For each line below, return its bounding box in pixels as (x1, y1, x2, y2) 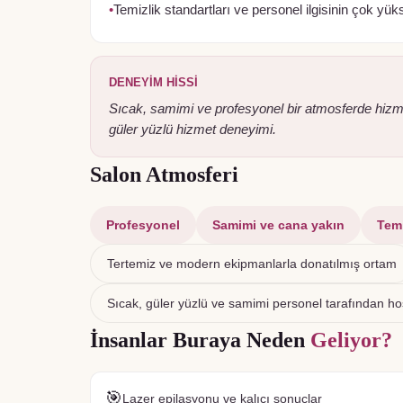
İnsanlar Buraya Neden (90, 328, 310, 352)
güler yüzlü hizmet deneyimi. (109, 122, 276, 137)
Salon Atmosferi (90, 163, 238, 186)
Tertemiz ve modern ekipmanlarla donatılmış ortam (107, 256, 397, 271)
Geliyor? (310, 328, 392, 352)
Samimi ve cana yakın (212, 218, 345, 232)
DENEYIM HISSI (109, 76, 198, 89)
